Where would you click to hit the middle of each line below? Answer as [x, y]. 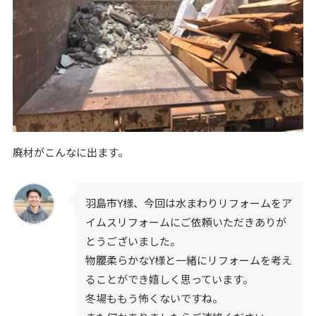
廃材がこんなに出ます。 [70, 152]
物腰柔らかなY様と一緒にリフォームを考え [188, 260]
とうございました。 [133, 241]
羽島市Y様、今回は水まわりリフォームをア [188, 202]
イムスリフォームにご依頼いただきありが [186, 221]
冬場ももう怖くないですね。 [154, 298]
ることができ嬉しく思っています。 [169, 279]
